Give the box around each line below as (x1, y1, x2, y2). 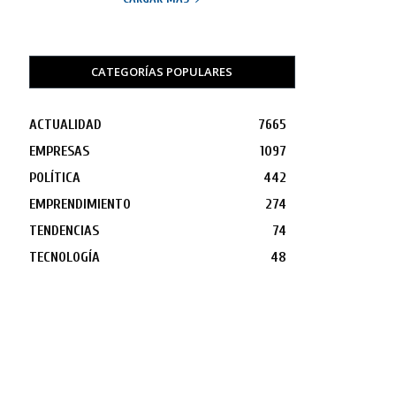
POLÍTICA (28, 170, 80, 187)
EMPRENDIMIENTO (28, 196, 131, 213)
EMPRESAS (28, 143, 89, 160)
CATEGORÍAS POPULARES (91, 64, 233, 80)
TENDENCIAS (28, 223, 99, 240)
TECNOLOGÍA (28, 249, 100, 266)
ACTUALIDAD (28, 117, 102, 133)
